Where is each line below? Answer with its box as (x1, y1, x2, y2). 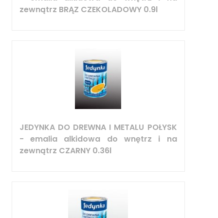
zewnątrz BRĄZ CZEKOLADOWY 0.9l (19, 3, 158, 15)
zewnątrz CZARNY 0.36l (19, 145, 111, 156)
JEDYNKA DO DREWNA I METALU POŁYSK (19, 121, 177, 133)
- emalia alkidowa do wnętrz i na (19, 133, 177, 145)
